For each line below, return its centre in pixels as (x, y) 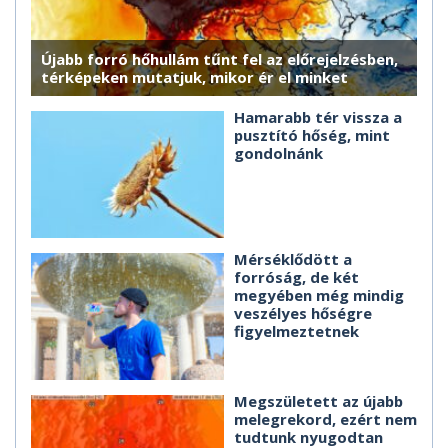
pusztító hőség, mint (312, 135)
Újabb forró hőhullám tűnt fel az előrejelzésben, (219, 59)
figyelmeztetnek (296, 331)
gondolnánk (278, 153)
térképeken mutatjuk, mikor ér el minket (194, 77)
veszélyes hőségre (303, 313)
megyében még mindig (319, 295)
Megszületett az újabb (318, 401)
